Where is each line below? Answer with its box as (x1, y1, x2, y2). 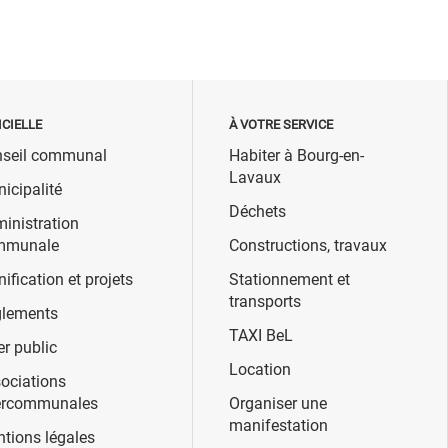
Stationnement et (228, 270, 350, 290)
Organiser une (228, 394, 327, 414)
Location (228, 360, 291, 380)
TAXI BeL (228, 326, 293, 346)
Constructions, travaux (228, 236, 387, 256)
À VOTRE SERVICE (228, 117, 333, 133)
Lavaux (228, 168, 281, 188)
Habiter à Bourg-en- (228, 146, 364, 166)
